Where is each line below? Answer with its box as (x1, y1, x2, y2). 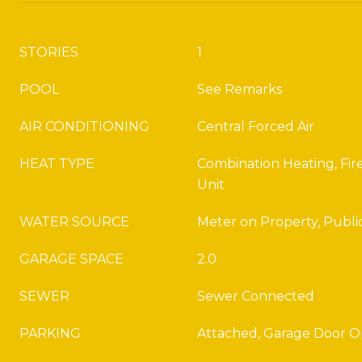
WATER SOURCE (19, 214, 129, 229)
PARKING (19, 326, 81, 341)
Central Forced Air (197, 119, 314, 134)
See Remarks (197, 82, 282, 97)
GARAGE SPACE (19, 251, 124, 267)
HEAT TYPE (19, 156, 95, 171)
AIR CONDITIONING (19, 119, 149, 134)
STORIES (19, 44, 78, 60)
